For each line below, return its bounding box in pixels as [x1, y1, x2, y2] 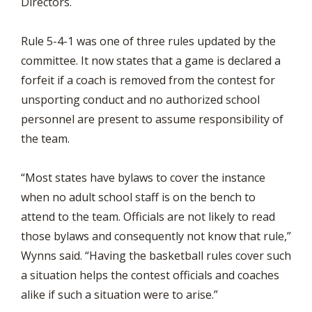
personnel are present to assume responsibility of [21, 111, 283, 127]
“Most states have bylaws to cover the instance [21, 170, 265, 185]
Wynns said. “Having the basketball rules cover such [21, 248, 291, 263]
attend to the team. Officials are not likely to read [21, 209, 275, 224]
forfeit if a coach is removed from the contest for [21, 72, 275, 88]
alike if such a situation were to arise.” [21, 287, 218, 302]
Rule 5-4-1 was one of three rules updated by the [21, 33, 276, 49]
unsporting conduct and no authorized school [21, 92, 260, 107]
